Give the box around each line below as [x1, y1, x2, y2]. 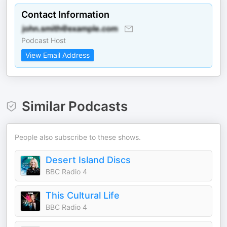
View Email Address [25, 51, 90, 59]
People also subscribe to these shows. [15, 133, 141, 141]
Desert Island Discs [46, 155, 131, 165]
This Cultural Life [46, 190, 120, 201]
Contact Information [21, 9, 109, 20]
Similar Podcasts [21, 98, 128, 114]
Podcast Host [21, 36, 66, 45]
